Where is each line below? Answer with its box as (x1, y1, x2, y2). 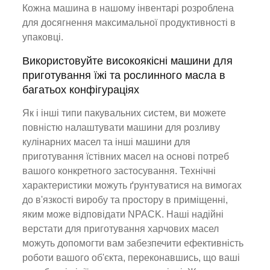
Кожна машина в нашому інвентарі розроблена (22, 3, 234, 13)
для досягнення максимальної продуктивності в (22, 17, 236, 28)
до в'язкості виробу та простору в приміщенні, (22, 195, 228, 205)
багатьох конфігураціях (22, 84, 140, 96)
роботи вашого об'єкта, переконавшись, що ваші (22, 253, 240, 263)
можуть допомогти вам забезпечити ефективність (22, 238, 244, 248)
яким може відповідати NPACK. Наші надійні (22, 209, 224, 219)
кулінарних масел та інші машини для (22, 137, 191, 147)
